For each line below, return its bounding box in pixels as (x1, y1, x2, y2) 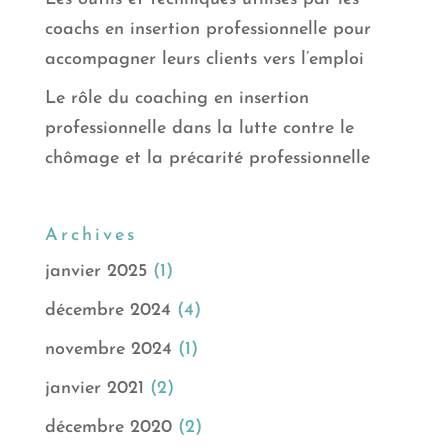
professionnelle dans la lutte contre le (44, 118, 354, 138)
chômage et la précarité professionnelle (44, 148, 370, 168)
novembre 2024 (44, 339, 172, 359)
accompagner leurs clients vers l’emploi (44, 49, 364, 69)
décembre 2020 (44, 417, 172, 437)
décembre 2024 (44, 300, 171, 320)
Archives (44, 225, 137, 245)
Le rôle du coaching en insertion (44, 88, 309, 108)
